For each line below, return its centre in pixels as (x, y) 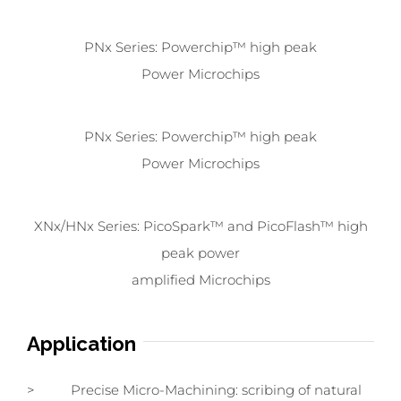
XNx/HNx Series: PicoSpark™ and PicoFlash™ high (200, 226)
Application (81, 343)
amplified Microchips (200, 279)
